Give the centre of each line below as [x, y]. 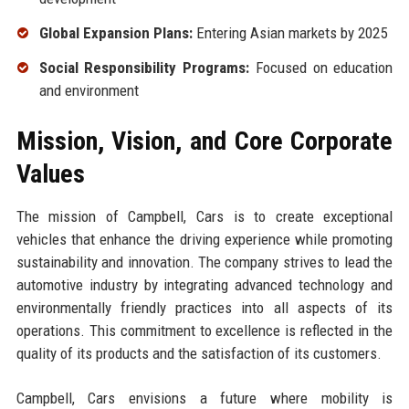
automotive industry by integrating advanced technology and [204, 284]
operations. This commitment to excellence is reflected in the [204, 330]
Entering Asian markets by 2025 [289, 33]
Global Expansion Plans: [115, 33]
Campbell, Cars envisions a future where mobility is [204, 398]
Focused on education [321, 67]
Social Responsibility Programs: [144, 67]
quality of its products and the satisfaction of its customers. [199, 353]
